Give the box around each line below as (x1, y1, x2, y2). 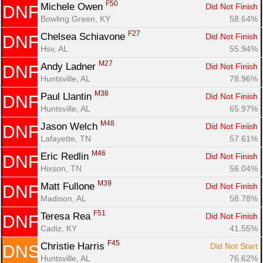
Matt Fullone (41, 180, 97, 192)
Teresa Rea (41, 210, 93, 222)
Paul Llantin (41, 90, 95, 102)
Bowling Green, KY (41, 14, 110, 23)
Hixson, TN (41, 163, 82, 173)
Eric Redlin (41, 150, 92, 162)
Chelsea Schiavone (41, 31, 128, 42)
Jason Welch (41, 120, 100, 132)
